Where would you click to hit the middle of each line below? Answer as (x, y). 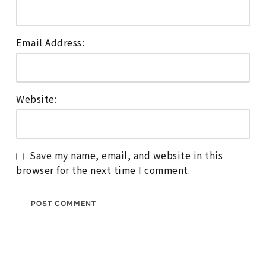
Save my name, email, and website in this (126, 155)
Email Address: (50, 42)
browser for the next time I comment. (103, 170)
